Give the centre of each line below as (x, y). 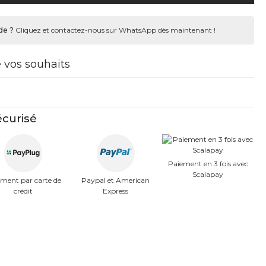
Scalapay (208, 174)
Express (116, 191)
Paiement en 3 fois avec (208, 164)
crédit (23, 191)
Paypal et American (116, 180)
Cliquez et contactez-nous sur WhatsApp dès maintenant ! (115, 30)
